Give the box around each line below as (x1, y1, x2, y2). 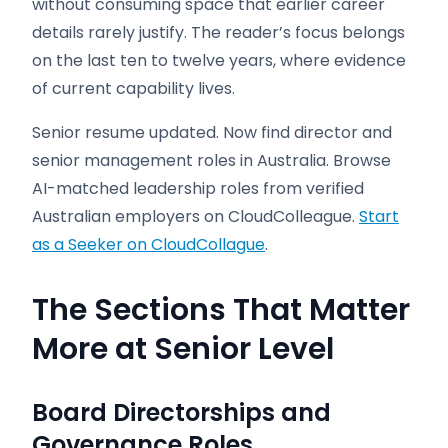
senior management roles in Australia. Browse (32, 149, 391, 172)
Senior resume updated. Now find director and (32, 121, 392, 144)
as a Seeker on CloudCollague (32, 233, 265, 256)
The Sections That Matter (32, 289, 410, 331)
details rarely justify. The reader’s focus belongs (32, 21, 405, 44)
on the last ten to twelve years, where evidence (32, 49, 406, 72)
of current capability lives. (32, 77, 235, 100)
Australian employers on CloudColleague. (32, 205, 359, 228)
